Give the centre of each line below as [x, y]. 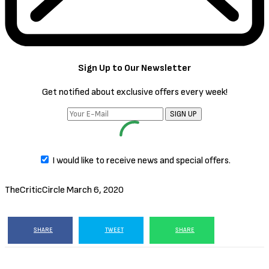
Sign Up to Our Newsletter [134, 68]
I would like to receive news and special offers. [141, 160]
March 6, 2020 [95, 190]
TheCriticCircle [35, 190]
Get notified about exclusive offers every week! [134, 92]
